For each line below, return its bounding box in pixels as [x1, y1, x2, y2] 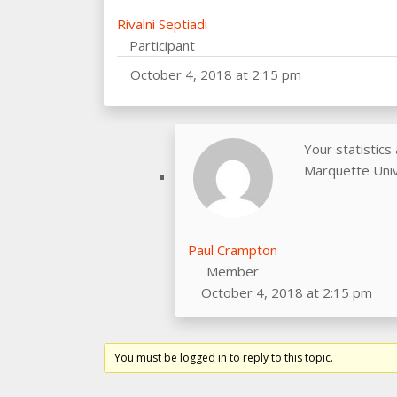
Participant [129, 36, 195, 54]
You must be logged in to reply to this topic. [114, 350, 333, 365]
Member [206, 262, 259, 280]
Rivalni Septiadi [117, 15, 207, 33]
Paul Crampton [188, 241, 277, 259]
